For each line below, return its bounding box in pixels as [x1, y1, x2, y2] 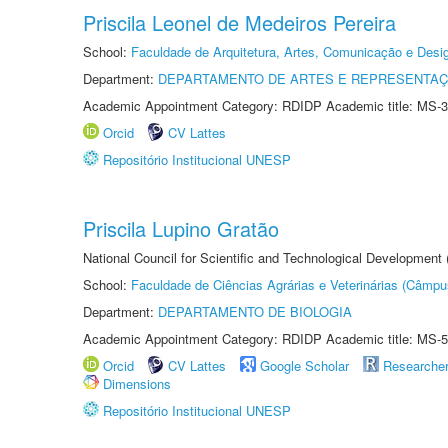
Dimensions [103, 374, 171, 393]
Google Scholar [260, 356, 349, 375]
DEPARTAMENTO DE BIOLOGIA [158, 302, 352, 321]
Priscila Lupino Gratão [83, 214, 279, 243]
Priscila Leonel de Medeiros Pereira [83, 8, 396, 37]
